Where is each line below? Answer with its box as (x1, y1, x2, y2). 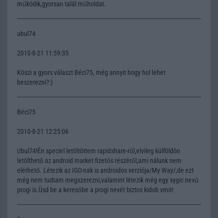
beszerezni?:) (17, 78, 53, 86)
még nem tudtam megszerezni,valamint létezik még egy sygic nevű (17, 176, 199, 184)
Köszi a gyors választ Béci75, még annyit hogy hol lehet (17, 68, 165, 76)
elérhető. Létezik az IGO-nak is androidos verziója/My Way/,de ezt (17, 166, 194, 174)
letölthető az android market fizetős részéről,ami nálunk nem (17, 156, 182, 164)
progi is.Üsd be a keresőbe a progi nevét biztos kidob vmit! (17, 185, 173, 194)
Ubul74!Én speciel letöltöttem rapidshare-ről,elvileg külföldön (17, 146, 180, 155)
